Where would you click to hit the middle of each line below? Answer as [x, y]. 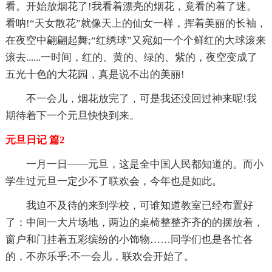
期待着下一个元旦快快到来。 [72, 115]
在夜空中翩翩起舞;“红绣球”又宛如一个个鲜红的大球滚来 [135, 40]
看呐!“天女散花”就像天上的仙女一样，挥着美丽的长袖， [136, 23]
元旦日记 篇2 [35, 140]
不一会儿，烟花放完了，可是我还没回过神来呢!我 [141, 98]
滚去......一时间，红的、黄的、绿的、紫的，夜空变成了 [131, 57]
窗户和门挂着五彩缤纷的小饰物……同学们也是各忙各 [129, 239]
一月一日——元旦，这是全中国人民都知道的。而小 [144, 164]
